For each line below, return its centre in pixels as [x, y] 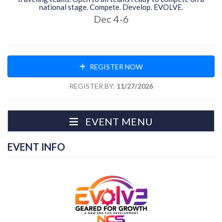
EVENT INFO [36, 147]
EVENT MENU [119, 121]
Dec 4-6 [111, 19]
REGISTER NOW [115, 67]
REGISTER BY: [92, 86]
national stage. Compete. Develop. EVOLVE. [111, 7]
